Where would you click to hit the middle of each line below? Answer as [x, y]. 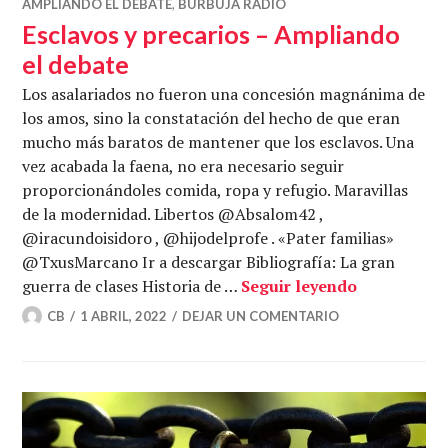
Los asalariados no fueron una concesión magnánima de [224, 93]
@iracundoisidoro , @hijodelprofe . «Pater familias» [208, 237]
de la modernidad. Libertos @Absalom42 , [173, 213]
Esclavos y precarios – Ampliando [211, 33]
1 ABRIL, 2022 [124, 315]
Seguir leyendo [299, 285]
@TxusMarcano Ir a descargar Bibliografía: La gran [209, 261]
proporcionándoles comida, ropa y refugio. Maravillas [215, 189]
